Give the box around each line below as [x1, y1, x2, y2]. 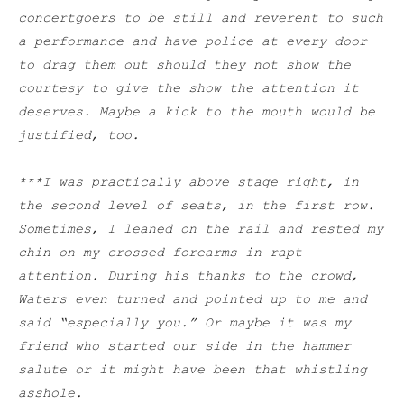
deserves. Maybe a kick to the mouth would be [18, 105, 375, 121]
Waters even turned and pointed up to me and [18, 292, 367, 308]
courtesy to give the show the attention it [18, 81, 359, 97]
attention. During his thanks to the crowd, [18, 269, 359, 285]
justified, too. [18, 128, 140, 144]
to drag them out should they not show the [18, 58, 351, 74]
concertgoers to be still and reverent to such [18, 11, 383, 27]
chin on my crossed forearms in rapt [18, 245, 302, 262]
